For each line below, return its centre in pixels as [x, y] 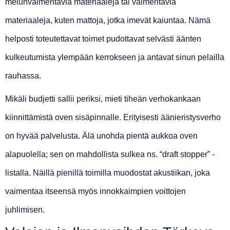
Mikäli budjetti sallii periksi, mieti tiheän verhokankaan [103, 99]
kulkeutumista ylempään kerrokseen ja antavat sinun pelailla [115, 57]
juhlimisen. [25, 210]
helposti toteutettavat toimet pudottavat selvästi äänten [103, 39]
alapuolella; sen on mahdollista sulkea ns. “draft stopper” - [110, 155]
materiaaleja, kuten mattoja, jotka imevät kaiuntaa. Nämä [108, 21]
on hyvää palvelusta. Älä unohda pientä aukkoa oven [101, 136]
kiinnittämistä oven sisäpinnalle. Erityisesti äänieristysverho [113, 118]
